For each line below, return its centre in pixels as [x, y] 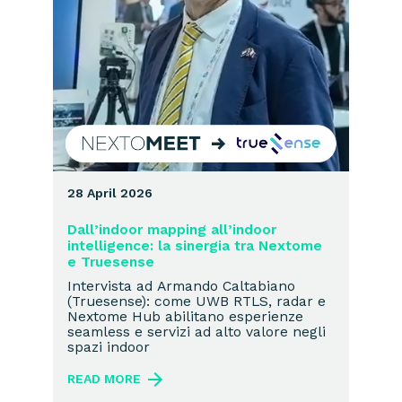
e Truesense [111, 261]
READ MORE [104, 378]
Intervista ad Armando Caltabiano [181, 285]
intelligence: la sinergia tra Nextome [195, 245]
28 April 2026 [110, 192]
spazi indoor [109, 346]
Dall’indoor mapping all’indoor [172, 229]
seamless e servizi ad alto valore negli [197, 331]
